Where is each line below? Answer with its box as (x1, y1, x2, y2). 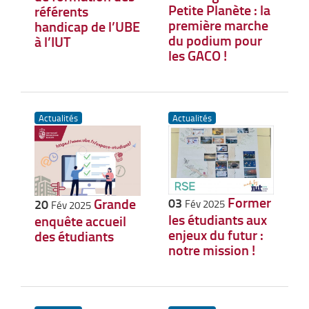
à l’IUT (34, 32, 71, 52)
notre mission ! (168, 240, 255, 259)
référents (34, 1, 88, 21)
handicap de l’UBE (34, 17, 140, 37)
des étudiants (34, 226, 114, 246)
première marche (168, 14, 268, 34)
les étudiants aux (168, 210, 267, 229)
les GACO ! (168, 45, 227, 65)
